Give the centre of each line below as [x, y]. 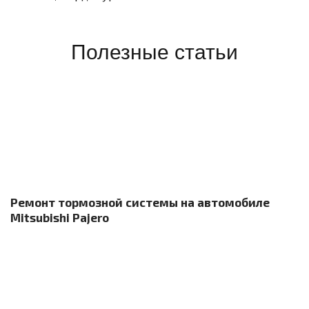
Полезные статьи [154, 52]
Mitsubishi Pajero [60, 217]
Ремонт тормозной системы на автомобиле [140, 202]
